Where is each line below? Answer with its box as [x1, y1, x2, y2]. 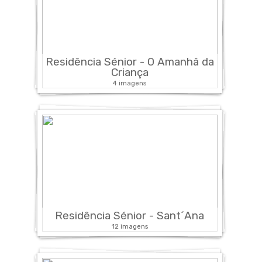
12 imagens [111, 222, 148, 230]
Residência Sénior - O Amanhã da [45, 55, 214, 68]
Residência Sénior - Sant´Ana [55, 209, 204, 222]
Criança [111, 65, 149, 79]
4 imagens [113, 78, 146, 87]
